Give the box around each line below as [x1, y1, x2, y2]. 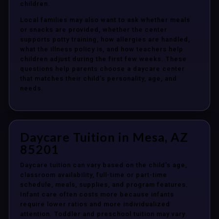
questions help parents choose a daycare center [20, 65, 185, 72]
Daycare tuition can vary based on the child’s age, [20, 161, 187, 169]
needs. [20, 85, 44, 92]
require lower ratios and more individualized [20, 200, 170, 208]
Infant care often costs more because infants [20, 191, 174, 198]
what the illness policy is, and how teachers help [20, 45, 183, 53]
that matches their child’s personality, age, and [20, 75, 177, 82]
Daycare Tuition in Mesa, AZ [20, 130, 188, 144]
